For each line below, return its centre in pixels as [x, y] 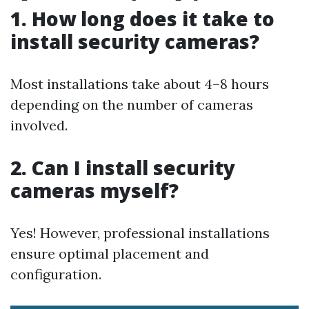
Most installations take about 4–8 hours [140, 84]
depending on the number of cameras [132, 104]
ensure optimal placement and [110, 253]
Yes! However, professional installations [140, 233]
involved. [39, 125]
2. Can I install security [123, 168]
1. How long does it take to [142, 19]
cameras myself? [94, 190]
